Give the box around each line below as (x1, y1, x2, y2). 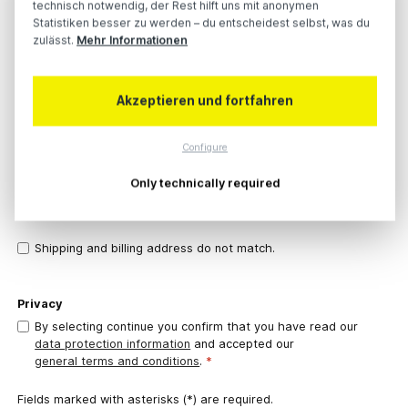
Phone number (17, 169, 81, 180)
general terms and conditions (35, 354, 200, 369)
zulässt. (33, 33, 76, 47)
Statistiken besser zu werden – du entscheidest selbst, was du (33, 15, 370, 30)
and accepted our (190, 337, 299, 352)
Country (17, 116, 54, 127)
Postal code (17, 53, 65, 64)
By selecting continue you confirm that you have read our (35, 320, 362, 334)
